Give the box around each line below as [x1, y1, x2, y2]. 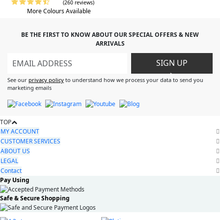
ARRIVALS [95, 39, 125, 48]
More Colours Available [27, 6, 91, 15]
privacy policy [28, 76, 64, 83]
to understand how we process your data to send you [64, 76, 203, 83]
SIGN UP [156, 57, 188, 68]
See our [7, 76, 28, 83]
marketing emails [7, 83, 52, 91]
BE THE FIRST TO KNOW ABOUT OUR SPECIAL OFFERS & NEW [21, 30, 199, 39]
